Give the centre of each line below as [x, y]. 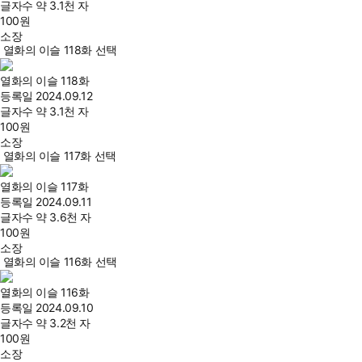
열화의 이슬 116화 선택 [60, 261]
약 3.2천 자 [63, 323]
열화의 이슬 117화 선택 [59, 156]
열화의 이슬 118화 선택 [60, 50]
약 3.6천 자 [63, 217]
